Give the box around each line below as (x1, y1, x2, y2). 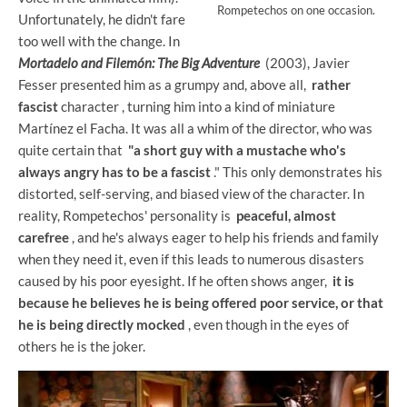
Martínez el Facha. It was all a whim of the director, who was (18, 120, 372, 136)
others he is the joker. (18, 338, 145, 354)
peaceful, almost (236, 207, 336, 223)
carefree (18, 229, 69, 245)
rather (312, 76, 351, 93)
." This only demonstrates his (211, 164, 382, 180)
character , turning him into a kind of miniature (58, 98, 335, 114)
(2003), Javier (260, 55, 350, 71)
